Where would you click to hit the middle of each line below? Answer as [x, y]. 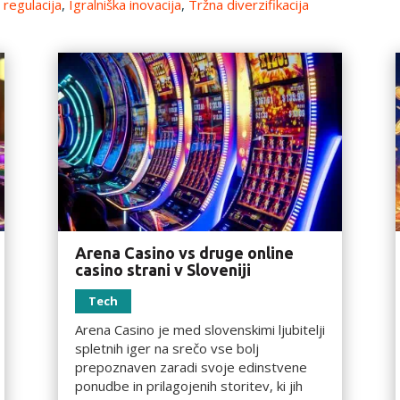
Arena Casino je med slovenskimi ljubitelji [200, 329]
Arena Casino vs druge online [184, 252]
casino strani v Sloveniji [162, 269]
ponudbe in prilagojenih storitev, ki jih [188, 385]
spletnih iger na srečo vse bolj [167, 348]
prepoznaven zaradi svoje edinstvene [191, 367]
